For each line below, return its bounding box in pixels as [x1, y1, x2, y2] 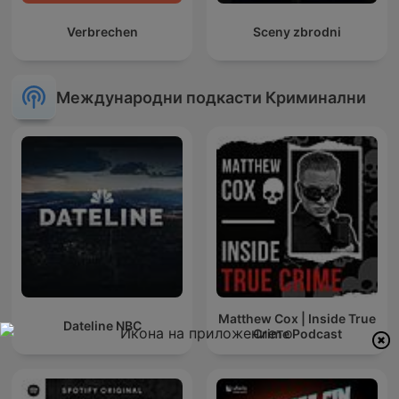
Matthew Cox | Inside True [218, 310, 376, 326]
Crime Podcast [252, 325, 342, 341]
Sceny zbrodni [253, 24, 341, 40]
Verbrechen [66, 24, 138, 40]
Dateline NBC [62, 318, 142, 334]
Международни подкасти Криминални [56, 87, 366, 107]
